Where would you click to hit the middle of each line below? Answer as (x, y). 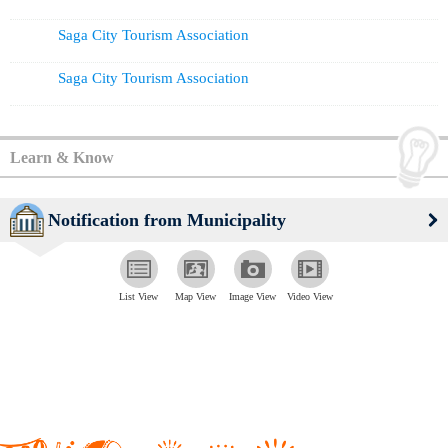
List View (138, 296)
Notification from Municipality (167, 219)
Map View (195, 296)
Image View (252, 296)
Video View (309, 296)
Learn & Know (62, 157)
